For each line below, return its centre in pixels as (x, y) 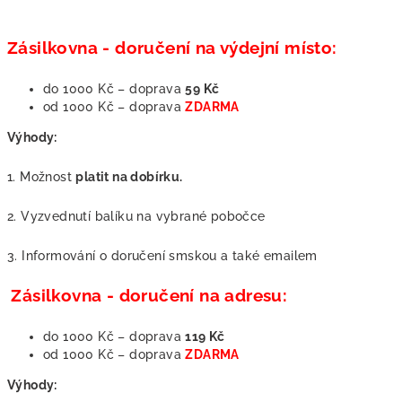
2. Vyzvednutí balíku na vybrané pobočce (136, 216)
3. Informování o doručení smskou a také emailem (162, 256)
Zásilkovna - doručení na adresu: (149, 295)
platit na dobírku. (129, 177)
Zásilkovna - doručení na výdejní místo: (172, 48)
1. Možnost (42, 177)
